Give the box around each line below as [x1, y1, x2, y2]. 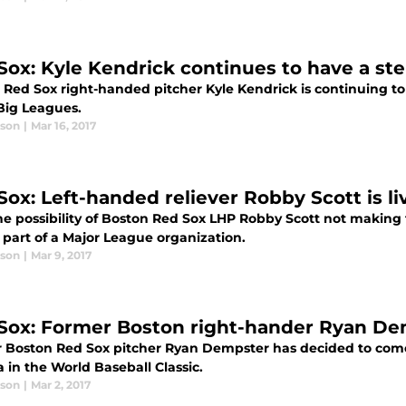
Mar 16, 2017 [31, 119, 96, 132]
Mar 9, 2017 [31, 248, 92, 262]
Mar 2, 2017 [31, 378, 91, 391]
